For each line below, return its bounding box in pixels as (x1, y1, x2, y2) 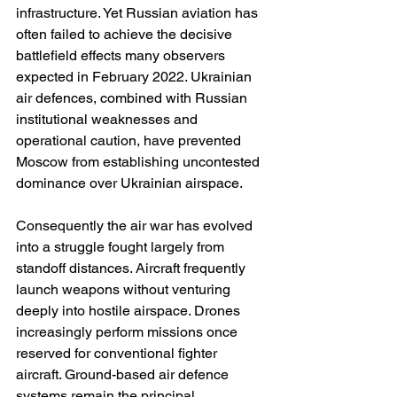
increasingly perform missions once (16, 323, 241, 341)
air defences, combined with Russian (16, 90, 251, 107)
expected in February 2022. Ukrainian (16, 68, 255, 86)
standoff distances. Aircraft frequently (16, 260, 249, 277)
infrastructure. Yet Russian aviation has (16, 4, 261, 22)
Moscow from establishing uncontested (16, 153, 263, 171)
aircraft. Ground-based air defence (16, 366, 232, 384)
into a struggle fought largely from (16, 238, 228, 256)
